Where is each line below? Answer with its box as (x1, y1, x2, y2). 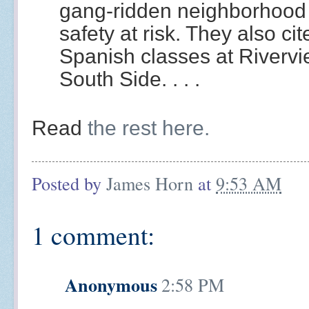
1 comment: (32, 218, 154, 252)
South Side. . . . (59, 67, 200, 90)
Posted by (32, 170, 106, 195)
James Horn (106, 170, 193, 195)
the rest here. (88, 116, 210, 139)
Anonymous (65, 272, 157, 299)
